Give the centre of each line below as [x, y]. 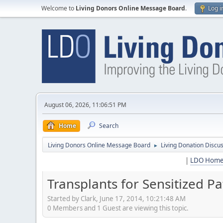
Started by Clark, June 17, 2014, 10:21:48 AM [116, 198]
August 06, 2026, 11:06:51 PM [85, 105]
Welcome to [58, 8]
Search [109, 126]
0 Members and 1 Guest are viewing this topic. [118, 208]
